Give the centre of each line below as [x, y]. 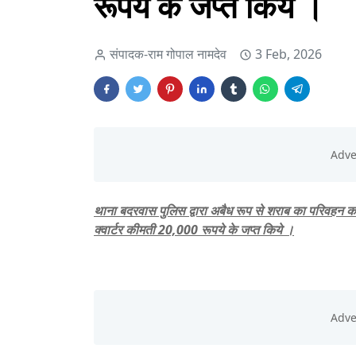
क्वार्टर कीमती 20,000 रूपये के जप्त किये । [194, 230]
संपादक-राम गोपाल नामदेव [168, 54]
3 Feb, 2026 [288, 54]
